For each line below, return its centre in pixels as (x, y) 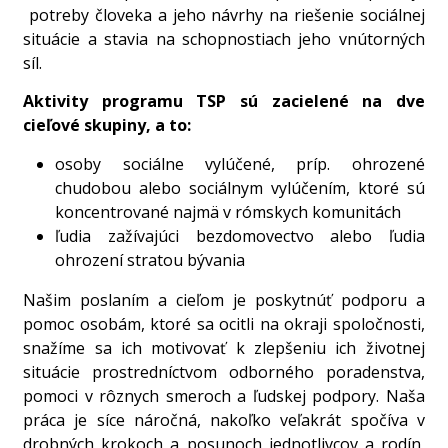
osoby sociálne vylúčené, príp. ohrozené (240, 163)
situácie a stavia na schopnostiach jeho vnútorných (224, 39)
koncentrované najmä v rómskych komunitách (232, 211)
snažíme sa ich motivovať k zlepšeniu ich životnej (224, 347)
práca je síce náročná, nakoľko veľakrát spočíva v (224, 419)
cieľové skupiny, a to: (109, 125)
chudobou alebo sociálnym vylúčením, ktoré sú (240, 187)
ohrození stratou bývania (152, 259)
